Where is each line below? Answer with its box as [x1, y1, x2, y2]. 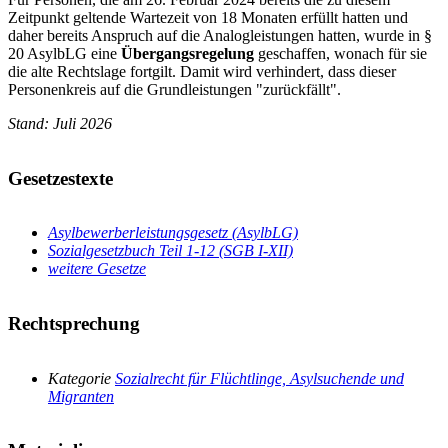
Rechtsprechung [8, 313, 140, 335]
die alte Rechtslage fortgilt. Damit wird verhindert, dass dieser [8, 62, 396, 80]
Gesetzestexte [8, 167, 113, 189]
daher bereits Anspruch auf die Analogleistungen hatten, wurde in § [8, 26, 432, 44]
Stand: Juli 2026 [8, 114, 112, 132]
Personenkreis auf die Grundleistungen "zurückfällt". [8, 80, 345, 98]
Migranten [48, 387, 114, 405]
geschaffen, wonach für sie [258, 44, 427, 62]
